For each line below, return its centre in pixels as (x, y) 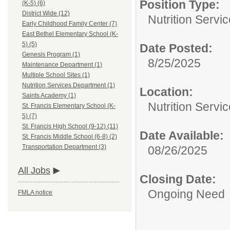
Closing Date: (178, 179)
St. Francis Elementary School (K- (69, 106)
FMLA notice (35, 193)
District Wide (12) (46, 14)
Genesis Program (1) (51, 55)
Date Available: (182, 136)
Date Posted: (176, 48)
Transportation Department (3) (64, 147)
